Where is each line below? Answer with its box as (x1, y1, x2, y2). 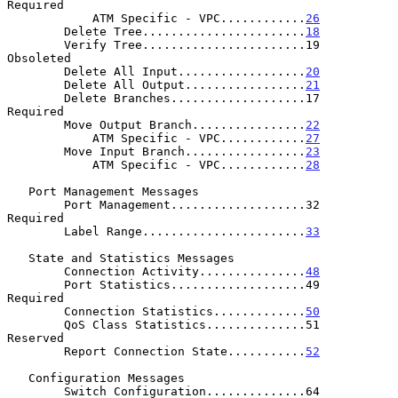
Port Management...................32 (7, 197, 64, 211)
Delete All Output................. (64, 77, 306, 92)
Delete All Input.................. (64, 64, 306, 78)
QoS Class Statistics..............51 (7, 317, 64, 331)
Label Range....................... (64, 224, 306, 238)
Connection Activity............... (64, 264, 306, 278)
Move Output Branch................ (64, 117, 306, 131)
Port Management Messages (7, 184, 28, 198)
